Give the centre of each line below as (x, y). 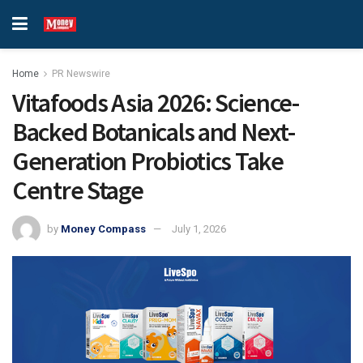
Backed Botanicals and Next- (154, 132)
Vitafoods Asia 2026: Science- (156, 103)
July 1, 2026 (199, 228)
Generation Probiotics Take (148, 161)
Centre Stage (78, 190)
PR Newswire (81, 74)
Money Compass (103, 228)
